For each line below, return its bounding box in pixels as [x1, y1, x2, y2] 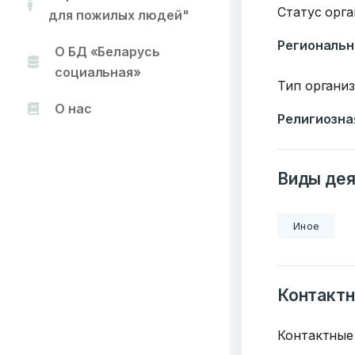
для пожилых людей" [48, 7, 189, 23]
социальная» [54, 64, 142, 80]
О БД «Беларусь [54, 44, 160, 59]
